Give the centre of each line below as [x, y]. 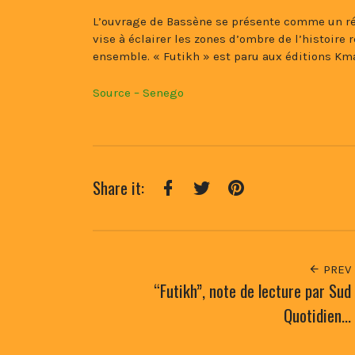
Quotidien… [318, 315]
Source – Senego [138, 93]
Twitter [219, 210]
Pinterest [260, 210]
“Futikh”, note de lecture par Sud [253, 291]
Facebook [192, 210]
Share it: [118, 188]
